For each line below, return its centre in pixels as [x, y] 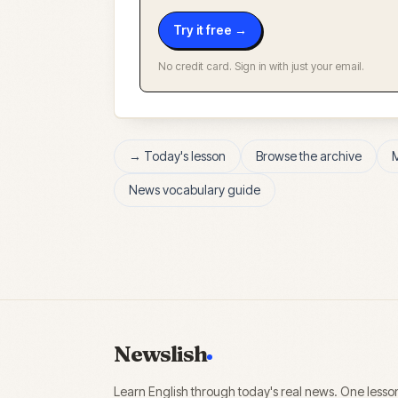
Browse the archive [309, 156]
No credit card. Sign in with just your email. [261, 66]
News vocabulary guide [195, 190]
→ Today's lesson [177, 156]
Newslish [161, 354]
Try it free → [210, 30]
